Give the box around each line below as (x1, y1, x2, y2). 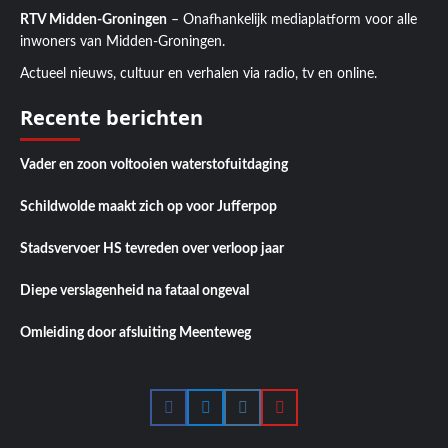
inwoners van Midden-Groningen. (20, 35, 225, 50)
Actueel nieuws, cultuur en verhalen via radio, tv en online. (20, 67, 377, 82)
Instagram (241, 407, 302, 422)
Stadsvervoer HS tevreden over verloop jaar (20, 242, 284, 257)
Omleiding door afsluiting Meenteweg (20, 326, 251, 341)
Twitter (204, 407, 247, 422)
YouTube (278, 407, 329, 422)
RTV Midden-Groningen (20, 13, 167, 28)
